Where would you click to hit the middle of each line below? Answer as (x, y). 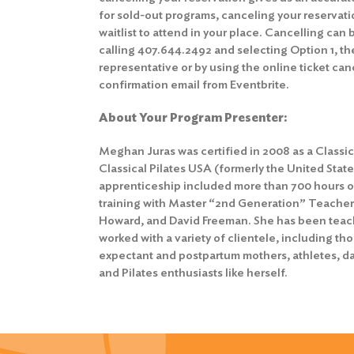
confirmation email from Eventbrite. (194, 85)
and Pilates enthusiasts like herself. (194, 273)
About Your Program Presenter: (193, 118)
